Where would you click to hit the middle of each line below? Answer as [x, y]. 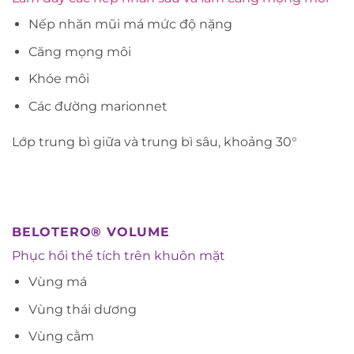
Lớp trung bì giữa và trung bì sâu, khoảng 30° [154, 142]
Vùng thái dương [82, 309]
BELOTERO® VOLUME [91, 232]
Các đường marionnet [98, 106]
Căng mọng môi [79, 51]
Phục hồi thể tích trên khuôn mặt [119, 256]
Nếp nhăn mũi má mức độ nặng [130, 24]
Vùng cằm [61, 337]
